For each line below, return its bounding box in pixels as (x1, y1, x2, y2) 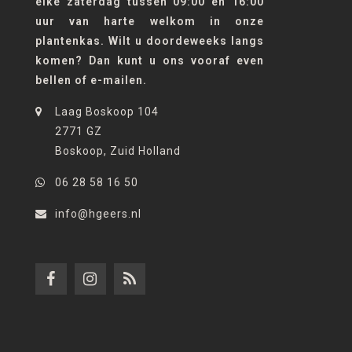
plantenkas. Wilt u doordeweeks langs (35, 34, 264, 47)
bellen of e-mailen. (35, 73, 147, 86)
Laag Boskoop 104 (55, 104, 159, 118)
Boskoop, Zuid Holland (55, 144, 181, 157)
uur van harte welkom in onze (35, 14, 264, 27)
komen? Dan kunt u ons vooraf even (35, 53, 264, 67)
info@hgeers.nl (55, 207, 141, 220)
